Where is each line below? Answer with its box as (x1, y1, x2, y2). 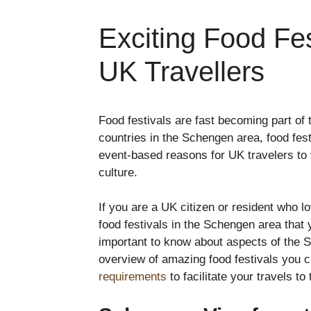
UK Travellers (99, 56, 264, 87)
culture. (99, 165, 137, 179)
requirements (99, 270, 167, 284)
